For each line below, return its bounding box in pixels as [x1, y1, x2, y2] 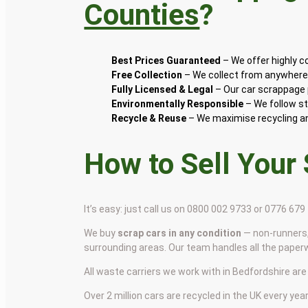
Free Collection [111, 69, 183, 80]
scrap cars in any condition [118, 228, 242, 239]
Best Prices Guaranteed [111, 54, 221, 66]
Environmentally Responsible [111, 98, 244, 109]
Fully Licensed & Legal [111, 83, 214, 95]
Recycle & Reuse [111, 112, 187, 124]
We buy [84, 228, 118, 239]
